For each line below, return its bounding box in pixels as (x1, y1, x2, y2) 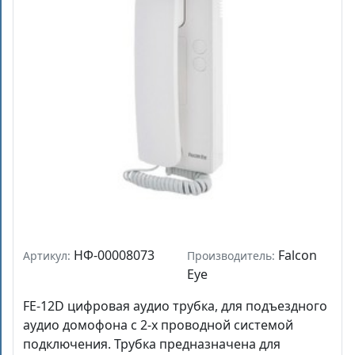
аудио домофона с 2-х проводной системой (23, 315, 293, 334)
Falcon (275, 246, 317, 264)
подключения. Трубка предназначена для (23, 334, 281, 353)
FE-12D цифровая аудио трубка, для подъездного (23, 296, 327, 315)
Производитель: (187, 247, 275, 263)
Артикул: (23, 247, 74, 263)
